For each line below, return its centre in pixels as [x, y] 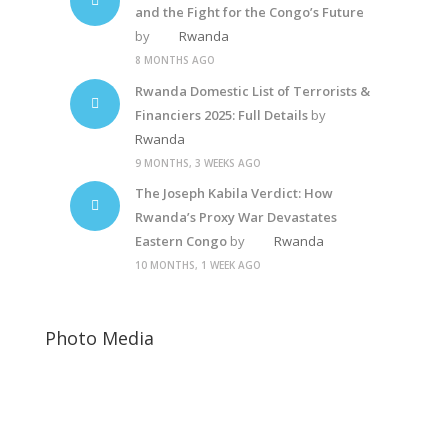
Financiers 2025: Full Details [221, 114]
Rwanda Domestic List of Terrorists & [252, 90]
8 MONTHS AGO [174, 60]
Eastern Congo [180, 241]
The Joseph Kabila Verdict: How [233, 193]
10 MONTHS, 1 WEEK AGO [197, 265]
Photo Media [99, 337]
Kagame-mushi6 [97, 391]
